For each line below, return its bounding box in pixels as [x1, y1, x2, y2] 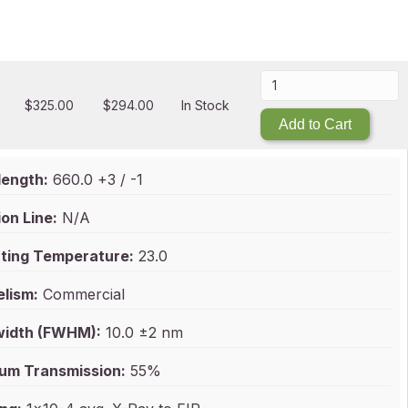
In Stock [181, 97, 230, 113]
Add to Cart [278, 117, 352, 132]
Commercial [38, 285, 125, 303]
